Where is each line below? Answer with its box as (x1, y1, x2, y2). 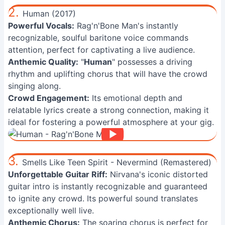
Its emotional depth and (89, 93, 182, 103)
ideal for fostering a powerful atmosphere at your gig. (8, 117, 214, 127)
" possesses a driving (112, 57, 192, 67)
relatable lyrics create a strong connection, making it (8, 105, 209, 115)
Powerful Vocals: (8, 21, 74, 31)
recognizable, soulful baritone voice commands (8, 33, 188, 43)
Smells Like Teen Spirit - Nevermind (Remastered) (22, 157, 211, 167)
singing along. (8, 81, 61, 91)
